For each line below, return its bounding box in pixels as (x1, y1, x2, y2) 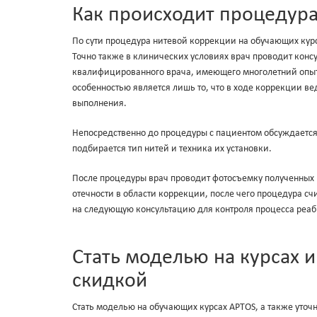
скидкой (72, 270, 147, 293)
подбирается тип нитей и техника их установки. (72, 144, 272, 155)
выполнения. (72, 98, 127, 110)
